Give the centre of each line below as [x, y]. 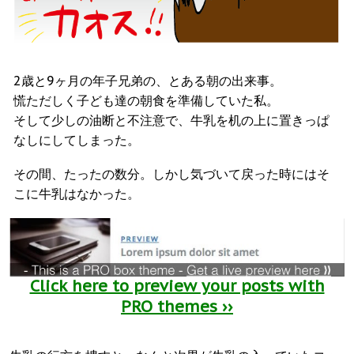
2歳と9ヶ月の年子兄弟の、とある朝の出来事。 [148, 80]
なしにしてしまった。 [77, 139]
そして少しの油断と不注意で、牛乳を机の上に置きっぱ [171, 120]
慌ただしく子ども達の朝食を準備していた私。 [146, 100]
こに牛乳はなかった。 [77, 193]
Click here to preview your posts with [177, 286]
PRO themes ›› [177, 306]
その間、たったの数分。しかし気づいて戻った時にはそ [171, 173]
